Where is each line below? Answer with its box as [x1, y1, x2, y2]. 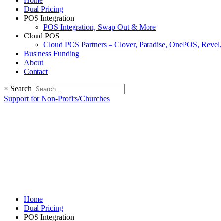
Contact [24, 67, 48, 75]
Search [10, 84, 32, 93]
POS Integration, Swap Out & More [43, 23, 156, 31]
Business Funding [24, 49, 79, 58]
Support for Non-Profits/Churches [4, 94, 110, 103]
